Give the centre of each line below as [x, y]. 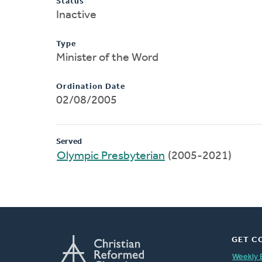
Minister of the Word [107, 58]
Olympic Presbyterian [111, 156]
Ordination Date [91, 87]
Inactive [76, 15]
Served [69, 142]
